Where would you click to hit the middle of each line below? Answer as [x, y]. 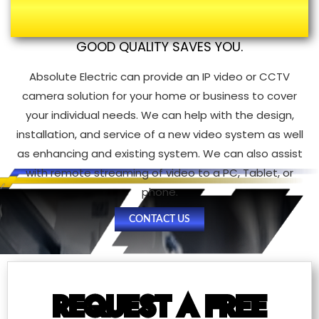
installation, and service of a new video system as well [159, 134]
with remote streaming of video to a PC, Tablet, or [159, 172]
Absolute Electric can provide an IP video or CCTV [159, 76]
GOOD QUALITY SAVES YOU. [159, 46]
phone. [159, 192]
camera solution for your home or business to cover [159, 95]
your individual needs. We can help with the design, [159, 115]
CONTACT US [159, 219]
